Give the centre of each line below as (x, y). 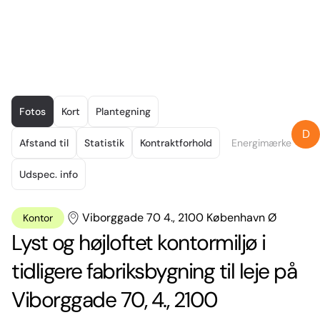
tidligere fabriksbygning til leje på (154, 271)
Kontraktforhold (176, 142)
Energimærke (261, 142)
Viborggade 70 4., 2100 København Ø (179, 217)
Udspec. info (49, 174)
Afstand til (44, 142)
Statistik (104, 142)
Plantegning (123, 111)
